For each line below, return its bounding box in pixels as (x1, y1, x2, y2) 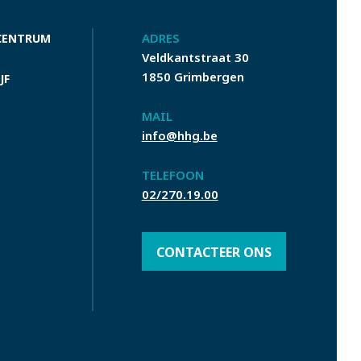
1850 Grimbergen (141, 68, 244, 85)
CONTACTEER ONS (156, 243, 272, 261)
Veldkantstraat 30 (141, 49, 249, 65)
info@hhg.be (141, 127, 218, 143)
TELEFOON (141, 167, 204, 183)
